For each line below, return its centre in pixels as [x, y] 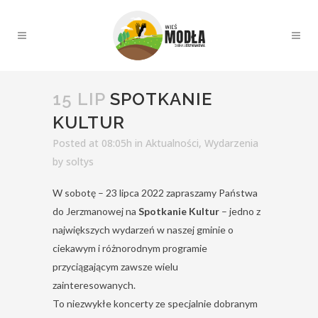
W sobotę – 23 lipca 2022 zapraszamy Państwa [155, 193]
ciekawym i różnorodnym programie [130, 248]
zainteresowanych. [96, 285]
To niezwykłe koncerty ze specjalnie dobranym [155, 303]
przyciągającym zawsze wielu [115, 267]
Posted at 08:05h [92, 143]
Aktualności [172, 143]
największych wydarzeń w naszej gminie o [143, 230]
